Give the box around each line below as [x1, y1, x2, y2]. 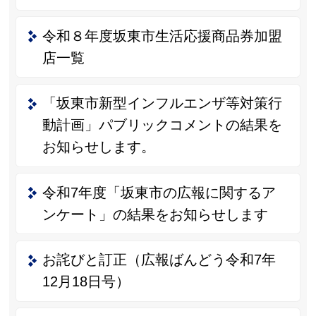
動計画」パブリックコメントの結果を [42, 117, 282, 133]
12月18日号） [42, 274, 130, 290]
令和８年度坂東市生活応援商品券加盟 [42, 28, 282, 44]
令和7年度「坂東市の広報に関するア [42, 184, 276, 200]
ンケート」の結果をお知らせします [42, 206, 268, 222]
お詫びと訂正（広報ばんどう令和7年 [42, 252, 276, 268]
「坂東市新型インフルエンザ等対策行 [42, 95, 282, 111]
